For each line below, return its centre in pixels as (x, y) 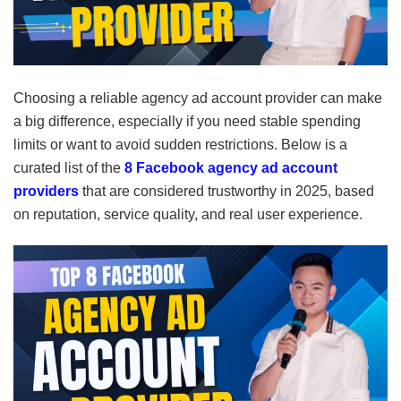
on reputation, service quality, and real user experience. (188, 214)
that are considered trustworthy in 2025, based (226, 191)
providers (46, 191)
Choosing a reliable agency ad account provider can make (198, 98)
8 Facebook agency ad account (231, 167)
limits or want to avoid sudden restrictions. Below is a (180, 144)
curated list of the (69, 167)
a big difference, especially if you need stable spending (187, 121)
